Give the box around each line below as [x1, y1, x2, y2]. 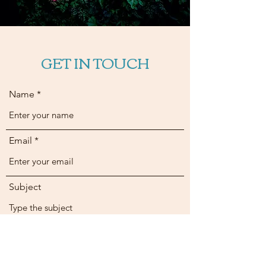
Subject [9, 181, 41, 192]
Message [9, 227, 43, 239]
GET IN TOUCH [40, 49, 150, 75]
